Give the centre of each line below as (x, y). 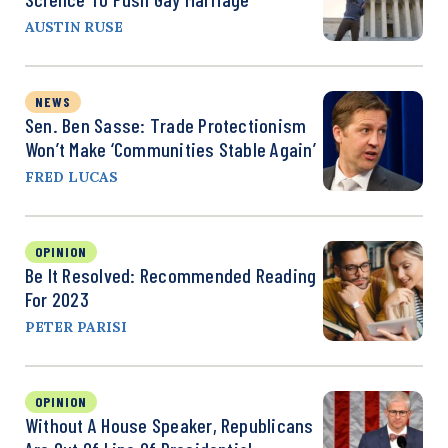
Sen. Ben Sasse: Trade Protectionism (166, 124)
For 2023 (57, 298)
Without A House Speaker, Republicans (169, 424)
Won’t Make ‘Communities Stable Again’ (170, 148)
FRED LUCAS (71, 176)
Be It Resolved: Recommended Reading (171, 274)
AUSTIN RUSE (74, 26)
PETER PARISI (76, 326)
